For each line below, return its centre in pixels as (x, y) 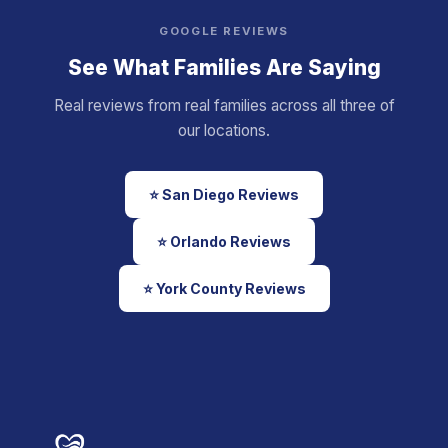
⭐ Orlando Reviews (224, 241)
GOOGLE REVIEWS (224, 31)
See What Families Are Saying (224, 67)
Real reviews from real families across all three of (224, 105)
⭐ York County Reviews (224, 288)
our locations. (224, 130)
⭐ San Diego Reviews (224, 194)
